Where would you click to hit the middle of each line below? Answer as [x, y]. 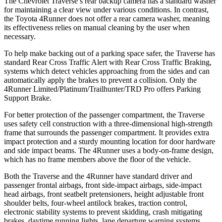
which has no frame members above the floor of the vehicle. [97, 159]
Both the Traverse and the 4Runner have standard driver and [98, 176]
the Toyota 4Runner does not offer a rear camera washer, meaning [107, 18]
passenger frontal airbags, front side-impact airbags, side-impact [103, 185]
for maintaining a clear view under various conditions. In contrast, [106, 9]
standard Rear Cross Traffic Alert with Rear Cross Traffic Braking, [108, 62]
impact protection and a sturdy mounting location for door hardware [110, 141]
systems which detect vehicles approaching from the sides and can [107, 71]
